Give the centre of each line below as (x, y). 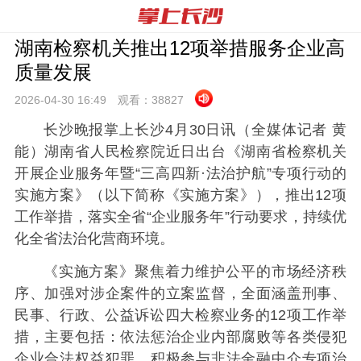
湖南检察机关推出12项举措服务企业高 (179, 48)
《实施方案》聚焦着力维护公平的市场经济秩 (195, 272)
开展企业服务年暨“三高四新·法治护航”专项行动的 (180, 173)
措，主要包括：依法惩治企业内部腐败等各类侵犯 (180, 337)
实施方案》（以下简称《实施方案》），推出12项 (180, 195)
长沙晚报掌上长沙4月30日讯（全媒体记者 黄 (195, 130)
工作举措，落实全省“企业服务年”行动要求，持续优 (180, 217)
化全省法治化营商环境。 (94, 239)
